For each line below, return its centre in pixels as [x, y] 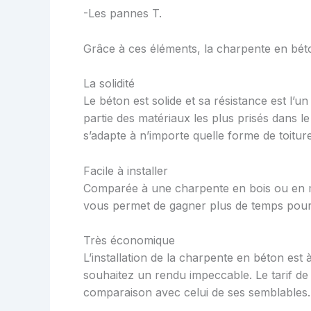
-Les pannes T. [123, 14]
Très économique [129, 241]
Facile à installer [126, 170]
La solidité [109, 84]
